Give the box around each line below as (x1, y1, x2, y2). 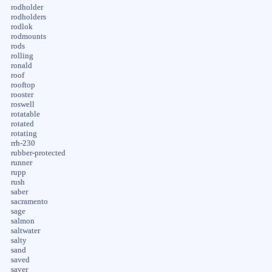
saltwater (10, 226, 40, 235)
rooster (10, 90, 33, 99)
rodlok (10, 22, 33, 31)
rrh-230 (10, 138, 35, 148)
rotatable (10, 109, 40, 118)
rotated (10, 119, 34, 128)
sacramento (10, 197, 48, 206)
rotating (10, 129, 37, 138)
